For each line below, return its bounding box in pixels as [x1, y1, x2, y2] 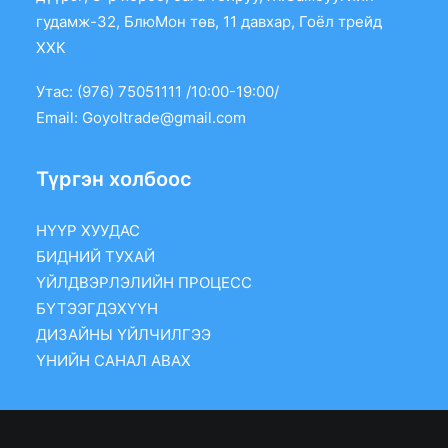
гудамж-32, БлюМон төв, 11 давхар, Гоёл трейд [36, 12, 382, 31]
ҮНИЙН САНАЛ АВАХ [36, 351, 191, 370]
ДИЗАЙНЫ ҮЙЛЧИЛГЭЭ [36, 325, 211, 344]
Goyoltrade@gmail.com [82, 108, 246, 127]
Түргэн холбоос [36, 167, 192, 191]
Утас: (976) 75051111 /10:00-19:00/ [36, 82, 395, 101]
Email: [36, 108, 82, 127]
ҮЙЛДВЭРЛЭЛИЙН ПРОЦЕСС [36, 273, 252, 292]
